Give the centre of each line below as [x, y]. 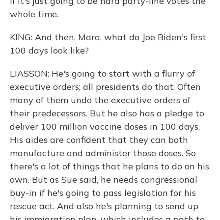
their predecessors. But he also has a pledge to [107, 113]
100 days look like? [49, 50]
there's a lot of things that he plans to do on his [110, 166]
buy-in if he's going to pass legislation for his [103, 193]
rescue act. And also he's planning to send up [104, 206]
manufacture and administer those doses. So [103, 153]
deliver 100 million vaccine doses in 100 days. [105, 126]
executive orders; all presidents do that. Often [105, 87]
